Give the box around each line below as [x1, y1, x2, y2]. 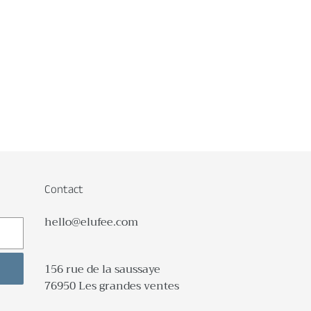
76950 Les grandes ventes [44, 276, 179, 296]
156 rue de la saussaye [44, 259, 160, 279]
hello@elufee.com [44, 212, 138, 233]
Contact [44, 181, 83, 198]
